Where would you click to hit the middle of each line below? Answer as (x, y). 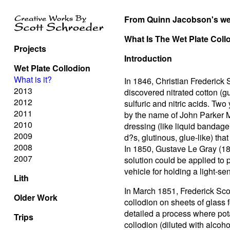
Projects (30, 49)
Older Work (36, 197)
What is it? (33, 79)
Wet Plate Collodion (52, 68)
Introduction (148, 58)
